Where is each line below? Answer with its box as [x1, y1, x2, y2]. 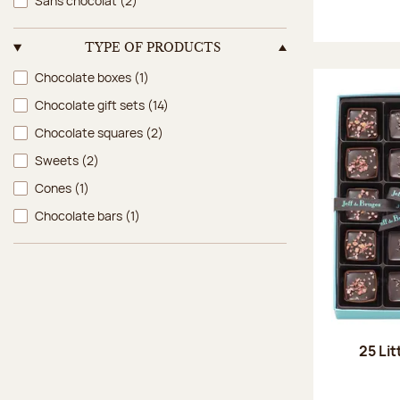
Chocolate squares [35, 123, 146, 141]
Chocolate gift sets [35, 96, 147, 113]
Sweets [35, 151, 81, 169]
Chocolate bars [35, 206, 125, 224]
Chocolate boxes [35, 68, 134, 86]
